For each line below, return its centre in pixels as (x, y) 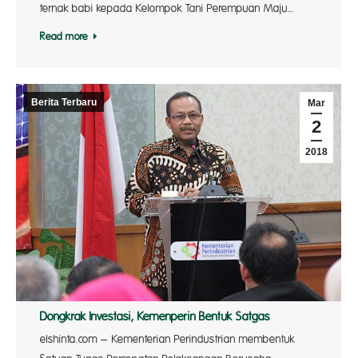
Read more (64, 37)
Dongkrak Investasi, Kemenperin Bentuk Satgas (155, 316)
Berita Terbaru (64, 102)
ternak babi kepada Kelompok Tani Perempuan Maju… (167, 9)
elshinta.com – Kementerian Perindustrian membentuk (167, 339)
